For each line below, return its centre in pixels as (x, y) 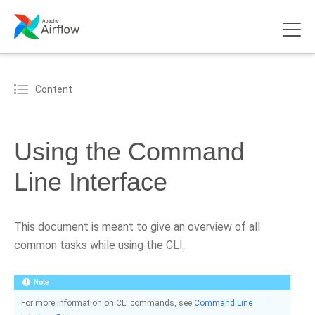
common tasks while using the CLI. (99, 245)
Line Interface (91, 182)
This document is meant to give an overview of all (137, 227)
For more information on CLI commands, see (108, 303)
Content (54, 89)
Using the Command (129, 152)
